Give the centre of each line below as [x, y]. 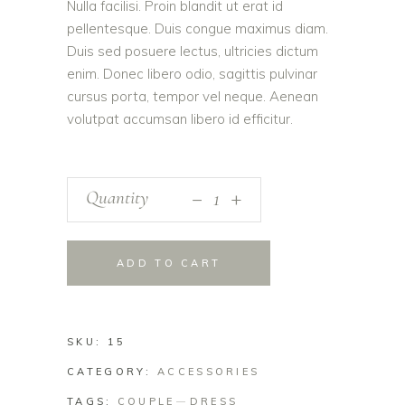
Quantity [117, 197]
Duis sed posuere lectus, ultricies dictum [193, 52]
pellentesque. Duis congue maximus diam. [198, 29]
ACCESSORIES [209, 372]
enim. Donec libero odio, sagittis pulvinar [192, 74]
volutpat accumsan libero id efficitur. [180, 119]
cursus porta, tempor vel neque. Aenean [193, 97]
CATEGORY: [113, 372]
